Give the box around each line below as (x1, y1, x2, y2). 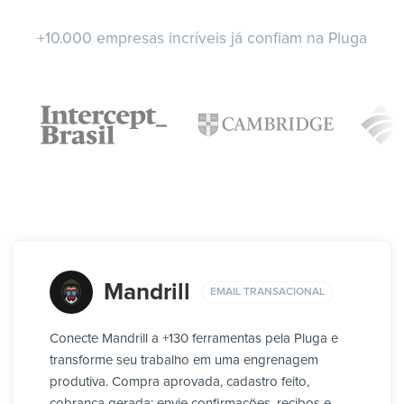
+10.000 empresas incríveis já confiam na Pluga (37, 31, 367, 48)
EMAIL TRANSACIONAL (210, 286, 325, 298)
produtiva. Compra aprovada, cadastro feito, (50, 375, 309, 390)
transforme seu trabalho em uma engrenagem (50, 353, 318, 368)
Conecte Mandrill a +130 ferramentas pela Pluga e (50, 332, 338, 346)
